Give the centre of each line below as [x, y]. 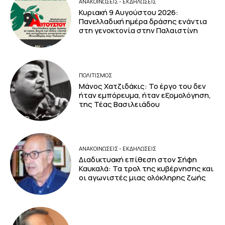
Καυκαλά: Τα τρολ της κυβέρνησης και [146, 169]
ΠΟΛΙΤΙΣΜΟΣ [96, 75]
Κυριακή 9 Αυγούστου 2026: [129, 13]
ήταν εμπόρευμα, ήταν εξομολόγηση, [145, 95]
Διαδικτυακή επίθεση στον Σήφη [138, 160]
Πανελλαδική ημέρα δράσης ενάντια [143, 22]
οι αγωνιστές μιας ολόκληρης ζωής [143, 178]
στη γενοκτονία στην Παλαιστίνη [139, 31]
